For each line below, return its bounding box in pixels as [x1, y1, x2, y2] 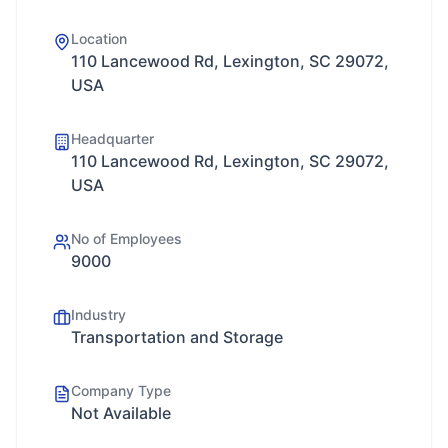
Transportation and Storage [71, 327, 283, 347]
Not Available [71, 403, 171, 423]
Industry [71, 306, 126, 323]
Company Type [71, 382, 171, 399]
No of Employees [71, 230, 182, 247]
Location [71, 30, 127, 47]
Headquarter [71, 130, 154, 147]
